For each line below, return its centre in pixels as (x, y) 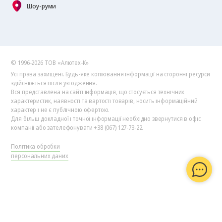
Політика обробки (36, 146)
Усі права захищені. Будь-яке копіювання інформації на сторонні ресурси (111, 74)
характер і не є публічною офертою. (60, 110)
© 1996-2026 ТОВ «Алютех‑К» (50, 62)
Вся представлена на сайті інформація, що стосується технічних (98, 92)
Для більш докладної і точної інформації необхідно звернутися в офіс (106, 118)
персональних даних (40, 156)
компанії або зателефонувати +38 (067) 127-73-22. (77, 127)
